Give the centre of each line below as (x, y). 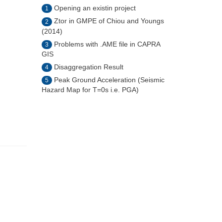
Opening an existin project (95, 8)
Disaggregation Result (88, 67)
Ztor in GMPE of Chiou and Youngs (109, 21)
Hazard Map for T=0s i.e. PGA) (90, 90)
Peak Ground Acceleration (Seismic (109, 80)
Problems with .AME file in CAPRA (107, 44)
